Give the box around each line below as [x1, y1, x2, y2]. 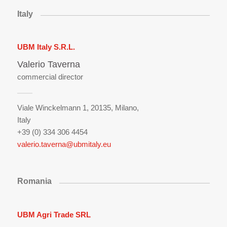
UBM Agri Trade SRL [17, 210, 91, 219]
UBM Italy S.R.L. [17, 43, 75, 52]
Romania [17, 177, 52, 186]
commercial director [17, 72, 83, 81]
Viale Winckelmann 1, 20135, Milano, [17, 103, 139, 112]
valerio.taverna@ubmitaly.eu [17, 139, 111, 148]
